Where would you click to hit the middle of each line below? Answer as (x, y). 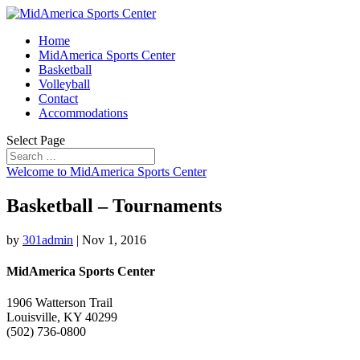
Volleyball (64, 84)
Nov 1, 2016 (114, 239)
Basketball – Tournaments (114, 205)
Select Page (36, 140)
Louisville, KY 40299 (62, 317)
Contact (58, 98)
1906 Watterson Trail (59, 303)
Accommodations (83, 113)
